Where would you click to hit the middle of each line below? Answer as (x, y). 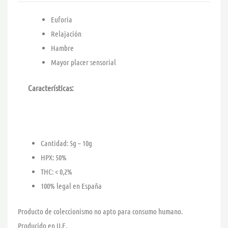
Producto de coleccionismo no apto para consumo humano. (100, 211)
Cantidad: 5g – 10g (66, 143)
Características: (51, 88)
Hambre (62, 48)
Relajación (66, 34)
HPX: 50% (54, 157)
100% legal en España (71, 186)
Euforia (62, 20)
